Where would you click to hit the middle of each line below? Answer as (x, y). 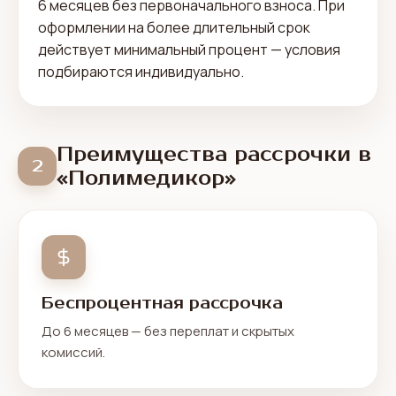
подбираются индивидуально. (141, 72)
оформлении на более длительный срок (174, 27)
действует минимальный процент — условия (189, 49)
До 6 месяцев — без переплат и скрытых (168, 331)
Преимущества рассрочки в (214, 154)
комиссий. (73, 352)
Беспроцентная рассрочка (162, 303)
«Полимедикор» (146, 178)
